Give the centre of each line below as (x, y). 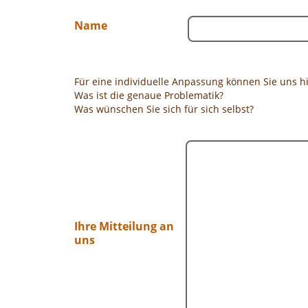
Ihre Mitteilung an (124, 226)
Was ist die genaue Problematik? (149, 95)
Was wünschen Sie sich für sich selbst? (164, 109)
